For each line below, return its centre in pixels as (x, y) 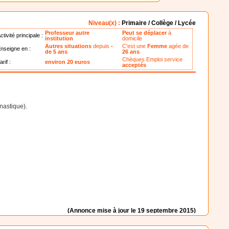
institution (59, 39)
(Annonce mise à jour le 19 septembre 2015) (131, 210)
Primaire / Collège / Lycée (158, 23)
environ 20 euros (68, 62)
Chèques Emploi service (153, 60)
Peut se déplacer (145, 33)
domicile (132, 39)
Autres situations (68, 46)
